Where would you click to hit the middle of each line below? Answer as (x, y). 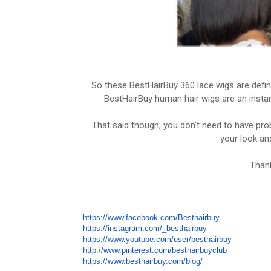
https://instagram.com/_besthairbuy (145, 229)
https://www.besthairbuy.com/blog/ (143, 261)
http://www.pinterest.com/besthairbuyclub (155, 250)
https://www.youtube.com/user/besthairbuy (157, 240)
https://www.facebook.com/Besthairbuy (151, 218)
